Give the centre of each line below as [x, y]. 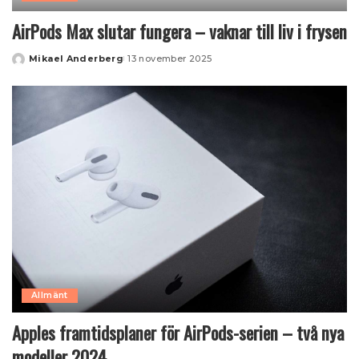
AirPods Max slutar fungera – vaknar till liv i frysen [179, 32]
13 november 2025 [170, 59]
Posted [30, 65]
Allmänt [50, 295]
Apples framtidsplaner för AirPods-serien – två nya [178, 332]
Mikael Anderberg [77, 59]
